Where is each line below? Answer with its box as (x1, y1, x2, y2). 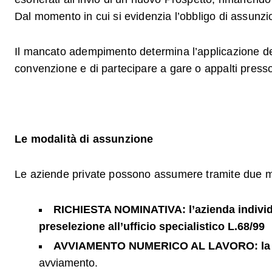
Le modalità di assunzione (15, 133, 154, 145)
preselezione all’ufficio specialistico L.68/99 (39, 220, 265, 233)
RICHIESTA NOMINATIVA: (53, 203, 186, 216)
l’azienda (189, 203, 235, 216)
